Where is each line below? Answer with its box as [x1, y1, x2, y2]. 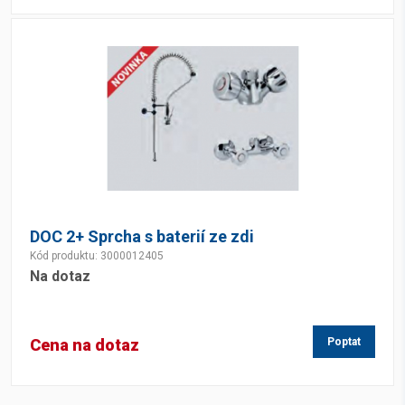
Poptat [327, 335, 361, 348]
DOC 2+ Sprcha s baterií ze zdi [30, 227, 254, 246]
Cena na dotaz [30, 335, 139, 354]
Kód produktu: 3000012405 [30, 250, 164, 262]
